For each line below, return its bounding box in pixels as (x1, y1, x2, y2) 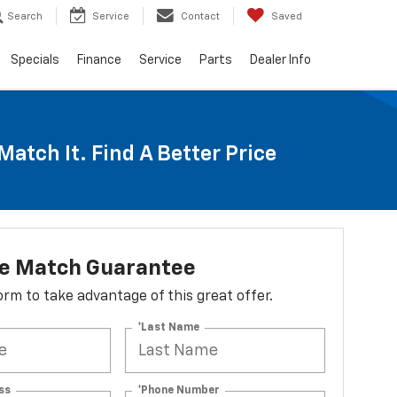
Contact (181, 12, 220, 22)
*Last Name (137, 322, 200, 333)
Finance (77, 54, 121, 67)
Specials (11, 54, 59, 67)
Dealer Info (250, 54, 311, 67)
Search (7, 12, 43, 22)
